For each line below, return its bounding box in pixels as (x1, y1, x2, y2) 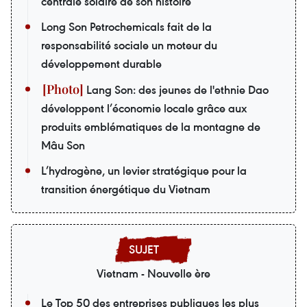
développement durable (41, 56, 162, 71)
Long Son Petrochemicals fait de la (41, 19, 212, 34)
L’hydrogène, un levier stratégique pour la (41, 162, 247, 178)
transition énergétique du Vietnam (41, 181, 210, 197)
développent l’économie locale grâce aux (41, 100, 247, 116)
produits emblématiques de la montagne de (41, 119, 260, 134)
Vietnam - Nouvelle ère (97, 265, 210, 281)
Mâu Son (41, 137, 85, 153)
